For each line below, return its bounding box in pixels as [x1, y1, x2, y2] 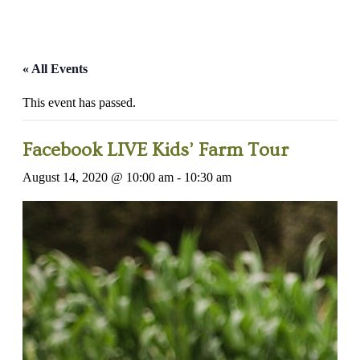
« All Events [22, 62, 88, 76]
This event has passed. [22, 96, 136, 109]
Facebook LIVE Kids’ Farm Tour [22, 139, 288, 161]
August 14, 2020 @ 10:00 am [22, 170, 174, 184]
